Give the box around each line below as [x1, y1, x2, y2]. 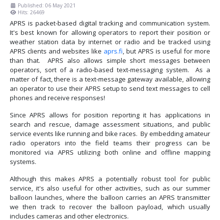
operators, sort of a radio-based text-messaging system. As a [10, 65, 210, 74]
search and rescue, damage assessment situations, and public [10, 119, 210, 129]
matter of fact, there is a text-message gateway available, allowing [10, 74, 210, 83]
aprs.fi [104, 46, 123, 55]
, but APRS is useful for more [123, 46, 210, 55]
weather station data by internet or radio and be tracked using [10, 37, 210, 46]
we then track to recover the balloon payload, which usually [10, 202, 210, 211]
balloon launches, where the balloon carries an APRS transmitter [10, 192, 210, 202]
